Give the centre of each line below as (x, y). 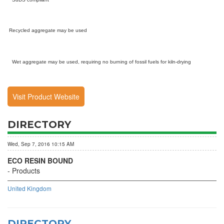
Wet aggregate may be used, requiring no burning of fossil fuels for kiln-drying (99, 62)
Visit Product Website (46, 96)
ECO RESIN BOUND (40, 160)
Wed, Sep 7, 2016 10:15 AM (41, 144)
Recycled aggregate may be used (47, 30)
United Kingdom (29, 188)
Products (26, 170)
